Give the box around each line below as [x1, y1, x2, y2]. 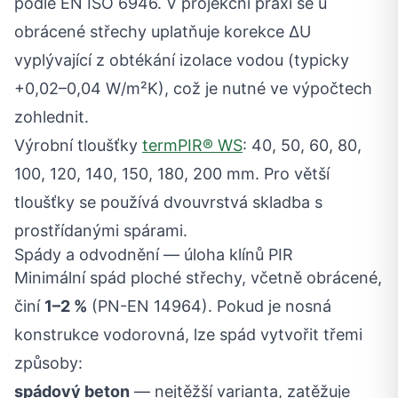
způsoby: [14, 354, 83, 372]
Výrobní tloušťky [14, 136, 142, 155]
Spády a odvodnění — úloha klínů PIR [14, 245, 293, 264]
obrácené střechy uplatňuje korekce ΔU [14, 22, 311, 41]
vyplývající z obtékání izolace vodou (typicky [14, 51, 349, 69]
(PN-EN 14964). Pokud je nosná [87, 297, 331, 315]
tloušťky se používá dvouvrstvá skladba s [14, 193, 322, 211]
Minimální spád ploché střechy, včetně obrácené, [14, 268, 382, 287]
